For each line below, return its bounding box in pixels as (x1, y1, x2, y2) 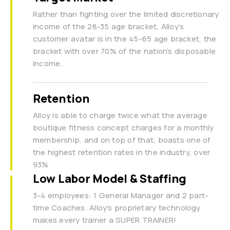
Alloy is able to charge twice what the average (33, 110, 207, 121)
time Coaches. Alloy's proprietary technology (33, 202, 201, 214)
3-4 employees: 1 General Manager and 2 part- (33, 190, 209, 201)
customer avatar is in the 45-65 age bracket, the (33, 33, 217, 45)
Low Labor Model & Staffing (33, 171, 186, 187)
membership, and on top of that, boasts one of (33, 135, 211, 146)
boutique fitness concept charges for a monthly (33, 122, 214, 133)
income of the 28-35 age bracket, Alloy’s (33, 21, 184, 32)
